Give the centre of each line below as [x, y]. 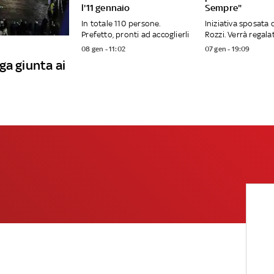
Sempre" [223, 7]
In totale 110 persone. [121, 23]
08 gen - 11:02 [103, 49]
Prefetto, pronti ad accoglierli [135, 34]
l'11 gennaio [106, 7]
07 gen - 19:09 [227, 49]
